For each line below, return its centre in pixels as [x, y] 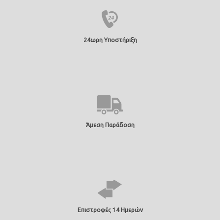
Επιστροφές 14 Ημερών [110, 210]
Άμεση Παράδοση [110, 125]
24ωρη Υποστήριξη [110, 40]
